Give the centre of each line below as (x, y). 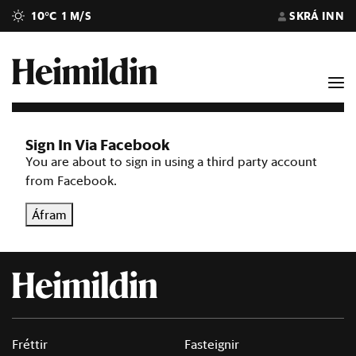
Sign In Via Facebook (98, 144)
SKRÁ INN (317, 16)
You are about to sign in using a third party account (171, 161)
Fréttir (30, 344)
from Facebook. (71, 180)
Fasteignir (212, 344)
